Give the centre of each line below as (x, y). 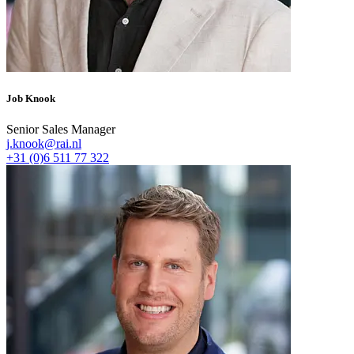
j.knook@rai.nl (44, 144)
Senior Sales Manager (61, 130)
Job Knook (31, 99)
